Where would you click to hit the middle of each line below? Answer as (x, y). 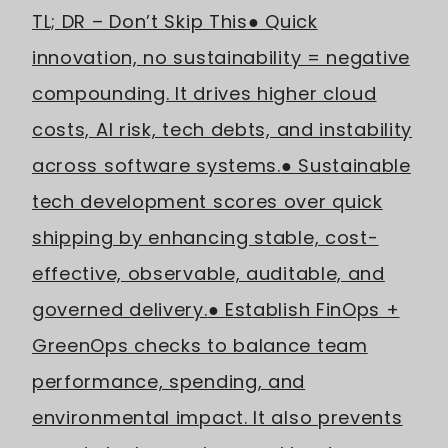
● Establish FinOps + (303, 309)
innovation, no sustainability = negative (221, 57)
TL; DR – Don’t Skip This (140, 21)
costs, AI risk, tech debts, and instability (222, 129)
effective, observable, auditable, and (208, 273)
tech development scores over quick (207, 201)
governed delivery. (120, 309)
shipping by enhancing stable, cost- (205, 237)
